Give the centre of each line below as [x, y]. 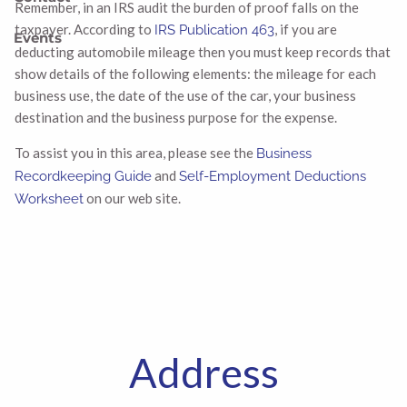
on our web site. [133, 198]
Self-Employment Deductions [273, 176]
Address [203, 372]
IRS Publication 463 [215, 30]
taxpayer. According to [85, 29]
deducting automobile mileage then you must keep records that [203, 51]
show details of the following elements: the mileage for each [196, 73]
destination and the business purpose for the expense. [176, 117]
